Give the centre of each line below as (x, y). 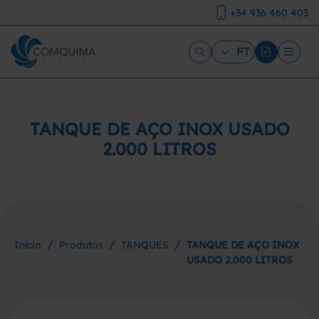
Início (28, 245)
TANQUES (145, 245)
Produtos (81, 245)
